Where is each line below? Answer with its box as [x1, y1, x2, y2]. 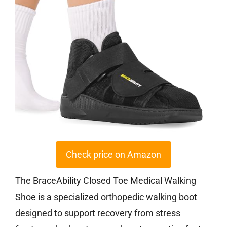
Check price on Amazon [66, 149, 161, 160]
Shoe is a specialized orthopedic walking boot [15, 192, 197, 203]
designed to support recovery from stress [15, 208, 180, 219]
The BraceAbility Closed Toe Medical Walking [15, 175, 196, 186]
